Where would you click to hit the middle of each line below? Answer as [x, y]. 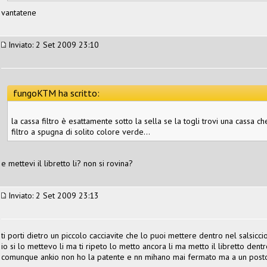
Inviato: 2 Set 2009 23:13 [52, 195]
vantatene [19, 12]
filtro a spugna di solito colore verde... [81, 131]
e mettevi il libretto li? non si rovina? [67, 163]
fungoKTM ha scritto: [56, 93]
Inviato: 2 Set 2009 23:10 [52, 44]
